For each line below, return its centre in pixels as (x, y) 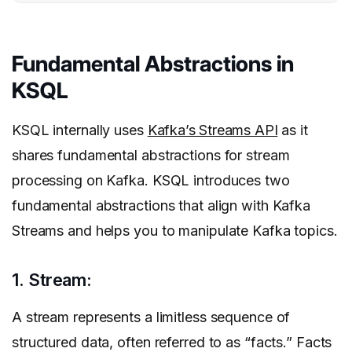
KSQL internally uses (80, 130)
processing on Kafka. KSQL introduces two (151, 181)
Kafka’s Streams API (213, 130)
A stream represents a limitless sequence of (151, 317)
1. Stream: (52, 280)
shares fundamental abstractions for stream (151, 156)
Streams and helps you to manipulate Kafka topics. (175, 231)
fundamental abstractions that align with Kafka (161, 206)
